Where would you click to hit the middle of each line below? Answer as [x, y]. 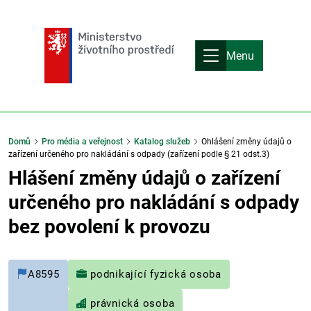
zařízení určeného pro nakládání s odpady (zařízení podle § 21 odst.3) [139, 154]
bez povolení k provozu [109, 227]
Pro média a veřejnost [82, 142]
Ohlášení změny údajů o [245, 142]
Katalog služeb [162, 142]
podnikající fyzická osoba [154, 275]
